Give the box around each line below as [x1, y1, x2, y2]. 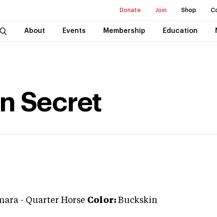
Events [62, 28, 86, 34]
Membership [103, 28, 145, 34]
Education [162, 28, 198, 34]
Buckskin [118, 196, 157, 205]
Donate [120, 7, 141, 13]
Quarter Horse [26, 196, 85, 205]
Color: [87, 196, 116, 205]
